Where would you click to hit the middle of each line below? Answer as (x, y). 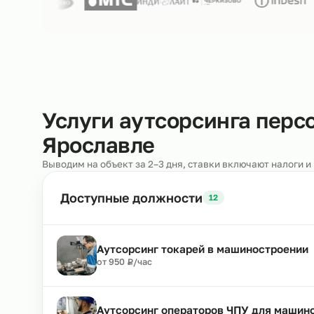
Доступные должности (146, 289)
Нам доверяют (100, 42)
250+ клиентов (171, 42)
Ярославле (109, 231)
